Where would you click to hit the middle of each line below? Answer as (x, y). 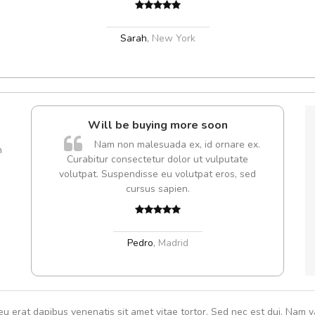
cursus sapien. (157, 188)
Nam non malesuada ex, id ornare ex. (177, 144)
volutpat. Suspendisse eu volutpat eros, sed (157, 174)
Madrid (173, 243)
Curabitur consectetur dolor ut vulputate (157, 159)
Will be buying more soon (157, 125)
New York (173, 38)
